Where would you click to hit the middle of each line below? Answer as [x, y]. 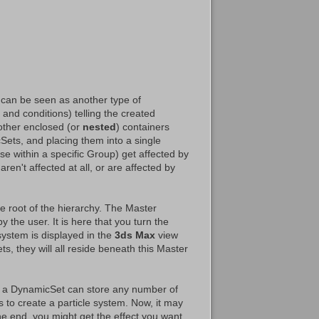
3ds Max [135, 235]
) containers [143, 126]
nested [99, 126]
